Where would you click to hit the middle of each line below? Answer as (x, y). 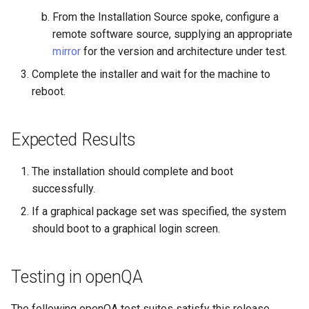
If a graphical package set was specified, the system (159, 211)
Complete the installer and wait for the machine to (151, 74)
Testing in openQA (77, 277)
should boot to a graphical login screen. (126, 229)
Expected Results (73, 140)
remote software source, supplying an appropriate (172, 34)
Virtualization (42, 56)
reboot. (49, 91)
